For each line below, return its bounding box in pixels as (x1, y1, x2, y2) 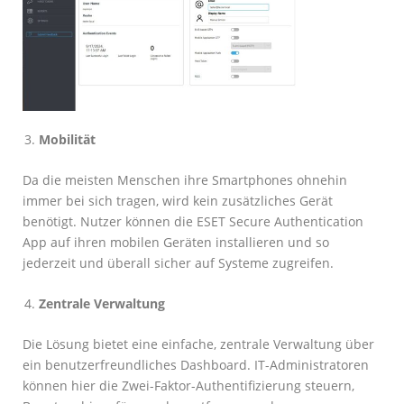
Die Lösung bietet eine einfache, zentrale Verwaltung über (23, 335, 374, 353)
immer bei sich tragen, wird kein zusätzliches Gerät (23, 191, 333, 209)
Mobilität (39, 130, 96, 148)
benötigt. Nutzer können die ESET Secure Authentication (23, 212, 363, 230)
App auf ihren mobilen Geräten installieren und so (23, 233, 329, 251)
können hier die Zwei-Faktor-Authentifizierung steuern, (23, 376, 354, 394)
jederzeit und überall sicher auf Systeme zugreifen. (23, 253, 334, 271)
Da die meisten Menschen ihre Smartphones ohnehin (23, 170, 347, 188)
